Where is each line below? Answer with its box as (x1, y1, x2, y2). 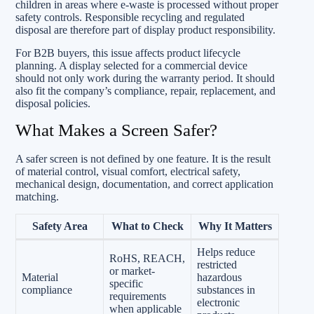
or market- (109, 264, 155, 277)
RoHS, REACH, (109, 252, 185, 264)
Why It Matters (198, 219, 272, 232)
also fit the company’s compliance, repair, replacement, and (15, 85, 275, 97)
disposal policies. (15, 97, 90, 109)
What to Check (111, 219, 184, 232)
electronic (197, 296, 240, 308)
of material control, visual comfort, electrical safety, (15, 165, 240, 177)
